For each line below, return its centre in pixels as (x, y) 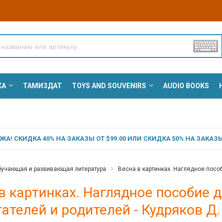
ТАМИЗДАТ (42, 86)
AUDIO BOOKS (186, 86)
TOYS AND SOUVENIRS (109, 86)
